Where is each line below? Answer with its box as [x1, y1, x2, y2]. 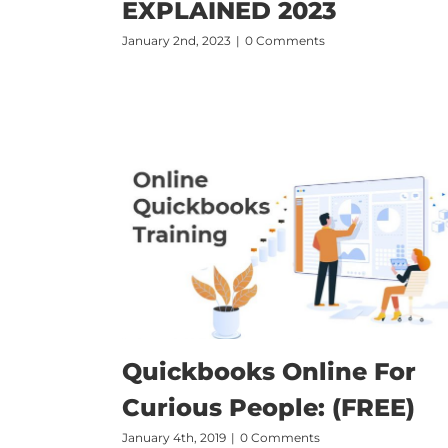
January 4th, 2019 [122, 429, 226, 445]
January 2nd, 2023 [122, 33, 231, 49]
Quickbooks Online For [122, 356, 416, 386]
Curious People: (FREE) [122, 392, 415, 422]
